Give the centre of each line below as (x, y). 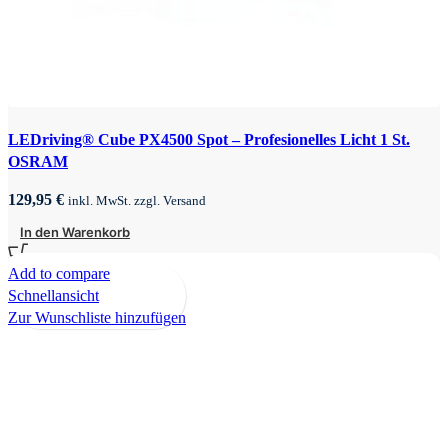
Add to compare (59, 273)
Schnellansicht (53, 295)
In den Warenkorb (75, 231)
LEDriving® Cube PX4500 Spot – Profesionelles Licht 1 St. (209, 139)
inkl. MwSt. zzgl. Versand (137, 200)
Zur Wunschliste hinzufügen (97, 317)
